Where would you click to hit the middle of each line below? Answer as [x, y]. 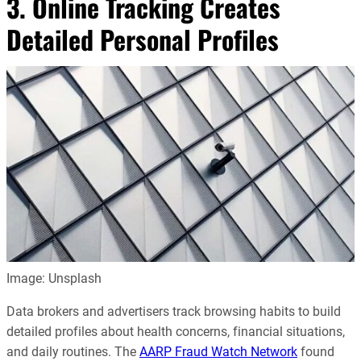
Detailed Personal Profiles [143, 39]
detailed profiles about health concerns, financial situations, [176, 332]
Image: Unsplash [54, 278]
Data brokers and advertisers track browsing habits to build [174, 312]
